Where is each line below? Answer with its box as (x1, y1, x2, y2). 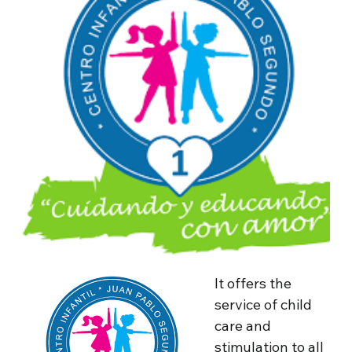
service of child (214, 295, 313, 313)
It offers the (214, 273, 292, 292)
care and (214, 316, 272, 335)
